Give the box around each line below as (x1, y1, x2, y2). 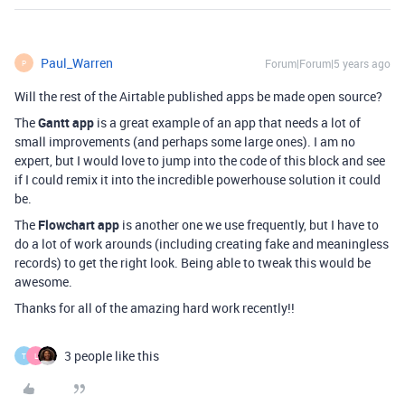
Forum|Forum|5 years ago (265, 56, 391, 71)
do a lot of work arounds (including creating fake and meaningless (14, 235, 389, 253)
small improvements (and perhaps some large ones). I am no (14, 133, 355, 151)
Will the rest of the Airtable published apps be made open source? (14, 88, 382, 106)
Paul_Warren (41, 54, 113, 72)
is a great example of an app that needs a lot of (94, 114, 361, 132)
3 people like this (64, 347, 159, 365)
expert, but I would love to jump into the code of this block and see (14, 152, 385, 170)
